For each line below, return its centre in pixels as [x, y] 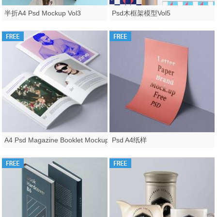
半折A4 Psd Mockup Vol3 [43, 13]
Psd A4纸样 [130, 140]
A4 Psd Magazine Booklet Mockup [57, 140]
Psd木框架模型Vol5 [141, 13]
